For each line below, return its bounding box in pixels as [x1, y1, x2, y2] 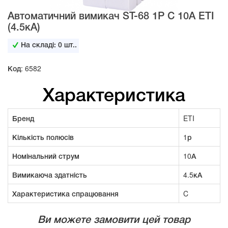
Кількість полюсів [12, 132, 74, 142]
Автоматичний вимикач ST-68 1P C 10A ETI [8, 12, 214, 22]
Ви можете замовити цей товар [38, 216, 190, 225]
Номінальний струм [12, 151, 79, 161]
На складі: [21, 42, 59, 49]
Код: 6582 [8, 63, 41, 74]
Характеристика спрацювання [12, 188, 119, 199]
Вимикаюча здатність [12, 169, 87, 180]
